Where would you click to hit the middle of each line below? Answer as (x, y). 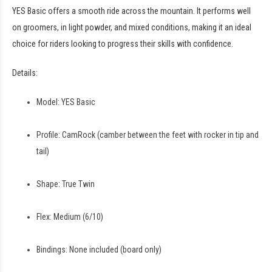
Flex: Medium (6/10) (70, 216)
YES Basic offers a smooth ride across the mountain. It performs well (131, 11)
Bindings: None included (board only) (99, 249)
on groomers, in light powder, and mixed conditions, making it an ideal (132, 27)
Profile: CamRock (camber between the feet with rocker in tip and (148, 134)
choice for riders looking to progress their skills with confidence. (123, 43)
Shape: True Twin (66, 184)
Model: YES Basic (67, 102)
